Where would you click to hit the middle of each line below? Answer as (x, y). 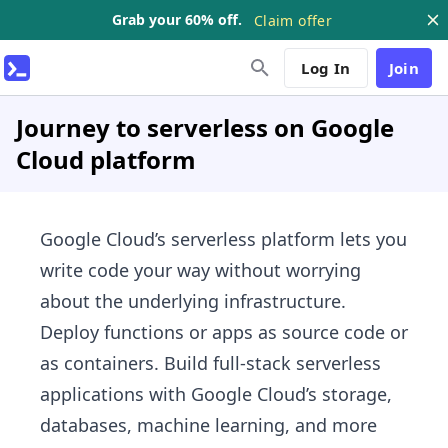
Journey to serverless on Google (205, 127)
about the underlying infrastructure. (193, 301)
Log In (326, 67)
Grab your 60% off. (177, 19)
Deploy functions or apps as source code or (224, 332)
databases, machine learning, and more (208, 425)
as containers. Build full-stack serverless (210, 363)
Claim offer (293, 20)
